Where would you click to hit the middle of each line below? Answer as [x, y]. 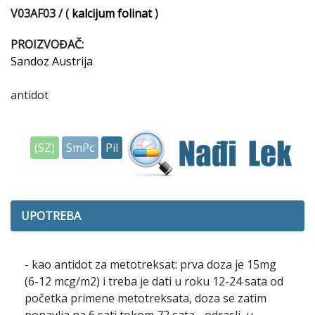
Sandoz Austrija [52, 61]
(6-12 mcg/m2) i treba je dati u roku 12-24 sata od [154, 281]
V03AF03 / [41, 13]
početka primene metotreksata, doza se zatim [146, 298]
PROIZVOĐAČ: [47, 44]
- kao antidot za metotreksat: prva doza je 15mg [150, 264]
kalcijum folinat [112, 13]
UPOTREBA [51, 216]
